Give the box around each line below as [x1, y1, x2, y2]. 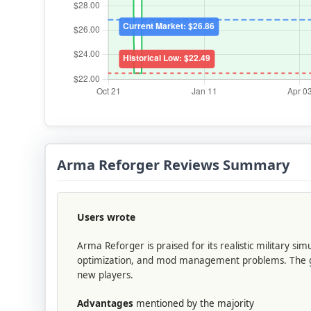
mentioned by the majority [133, 296, 254, 310]
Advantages [77, 296, 133, 310]
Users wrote [77, 210, 135, 224]
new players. [77, 268, 133, 281]
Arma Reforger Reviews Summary [57, 155, 289, 174]
